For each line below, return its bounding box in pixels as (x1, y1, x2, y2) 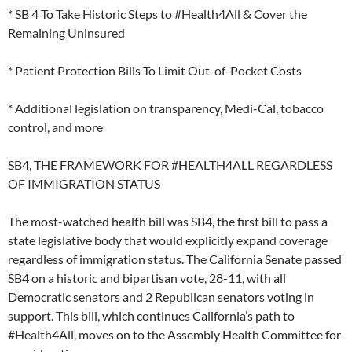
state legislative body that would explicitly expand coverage (8, 233, 328, 248)
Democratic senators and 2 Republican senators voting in (8, 289, 314, 305)
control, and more (8, 119, 103, 135)
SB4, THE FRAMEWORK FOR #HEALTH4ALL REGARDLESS (8, 157, 332, 173)
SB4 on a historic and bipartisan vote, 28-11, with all (8, 270, 286, 286)
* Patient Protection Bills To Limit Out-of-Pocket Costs (8, 63, 302, 79)
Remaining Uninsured (8, 25, 125, 41)
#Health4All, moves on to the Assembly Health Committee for (8, 327, 341, 343)
